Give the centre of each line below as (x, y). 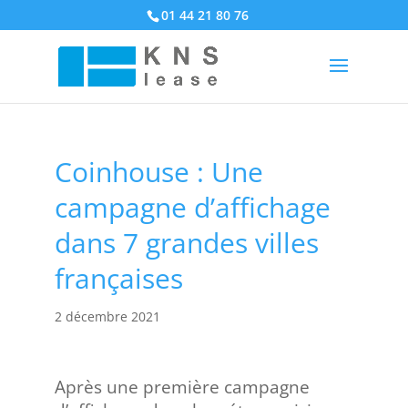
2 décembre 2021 (107, 316)
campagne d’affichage (192, 207)
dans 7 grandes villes (186, 243)
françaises (118, 278)
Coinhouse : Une (158, 172)
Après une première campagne (182, 387)
